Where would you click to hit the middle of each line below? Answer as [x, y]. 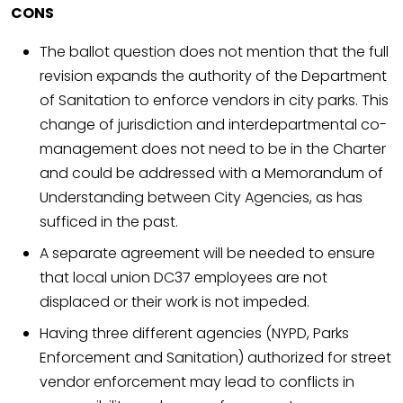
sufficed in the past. [109, 222]
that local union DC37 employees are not [184, 278]
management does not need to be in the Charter [213, 149]
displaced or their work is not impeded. [175, 302]
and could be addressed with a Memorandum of [211, 174]
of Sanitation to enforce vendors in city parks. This [214, 101]
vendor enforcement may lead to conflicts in [197, 382]
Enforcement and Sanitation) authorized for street [215, 358]
